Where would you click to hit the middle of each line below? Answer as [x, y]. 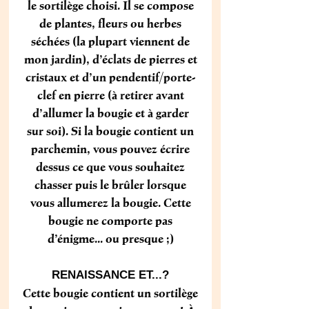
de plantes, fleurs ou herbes [110, 23]
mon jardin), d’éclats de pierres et [110, 59]
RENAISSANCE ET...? [110, 275]
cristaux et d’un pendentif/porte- [110, 77]
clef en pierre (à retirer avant [110, 95]
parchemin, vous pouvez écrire [110, 149]
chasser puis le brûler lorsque [110, 185]
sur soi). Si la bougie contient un [110, 131]
